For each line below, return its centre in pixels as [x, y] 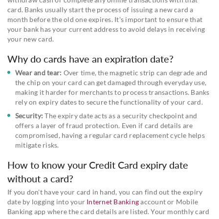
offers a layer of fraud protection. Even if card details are [104, 125]
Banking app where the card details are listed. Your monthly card [109, 211]
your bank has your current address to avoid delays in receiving [106, 29]
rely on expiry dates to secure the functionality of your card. [109, 102]
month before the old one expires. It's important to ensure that [105, 19]
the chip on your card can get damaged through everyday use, [111, 82]
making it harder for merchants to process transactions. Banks [112, 92]
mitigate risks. [37, 145]
